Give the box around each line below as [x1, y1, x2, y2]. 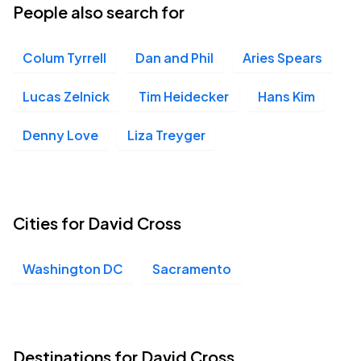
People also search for [13, 2, 185, 22]
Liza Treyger [127, 127, 205, 143]
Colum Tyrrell [23, 49, 106, 66]
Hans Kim [258, 88, 315, 105]
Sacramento [152, 260, 231, 277]
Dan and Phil [135, 49, 214, 66]
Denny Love [23, 127, 98, 143]
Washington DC [23, 260, 123, 277]
